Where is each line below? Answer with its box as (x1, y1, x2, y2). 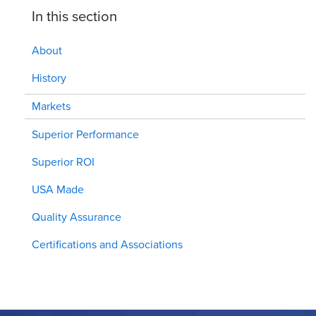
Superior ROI (32, 153, 95, 170)
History (32, 69, 66, 86)
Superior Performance (32, 126, 139, 142)
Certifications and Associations (32, 236, 183, 253)
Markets (32, 97, 71, 114)
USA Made (32, 181, 84, 197)
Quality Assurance (32, 208, 121, 225)
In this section (32, 5, 117, 27)
